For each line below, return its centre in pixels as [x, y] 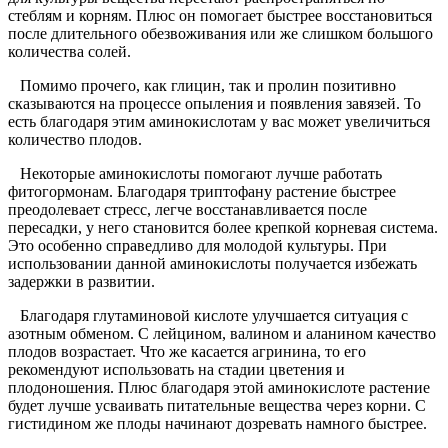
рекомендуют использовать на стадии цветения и [176, 370]
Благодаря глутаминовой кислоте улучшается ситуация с [208, 316]
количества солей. [69, 52]
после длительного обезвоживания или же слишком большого [220, 34]
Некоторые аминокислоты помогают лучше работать [195, 174]
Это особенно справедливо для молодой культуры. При [197, 246]
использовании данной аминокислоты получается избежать [212, 264]
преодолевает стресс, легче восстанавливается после [187, 210]
